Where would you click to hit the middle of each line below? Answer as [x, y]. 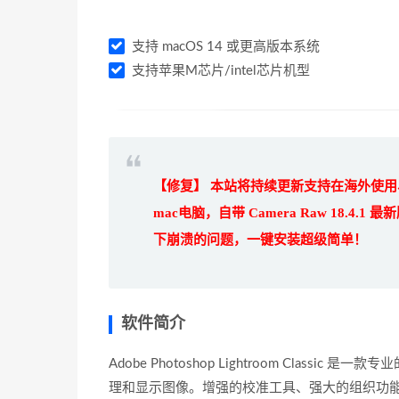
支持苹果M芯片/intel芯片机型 [219, 71]
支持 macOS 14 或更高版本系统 [224, 47]
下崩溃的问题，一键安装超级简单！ [260, 240]
